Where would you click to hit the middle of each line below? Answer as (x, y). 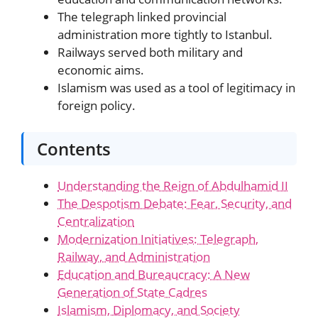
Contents (74, 148)
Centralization (96, 221)
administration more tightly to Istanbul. (165, 34)
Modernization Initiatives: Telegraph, (158, 239)
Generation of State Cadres (132, 292)
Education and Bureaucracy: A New (154, 275)
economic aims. (101, 70)
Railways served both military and (150, 52)
